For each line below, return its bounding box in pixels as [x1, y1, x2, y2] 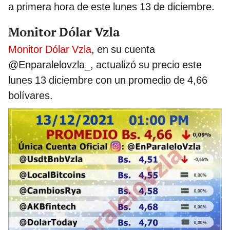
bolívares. [8, 89, 53, 102]
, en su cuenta [91, 43, 155, 56]
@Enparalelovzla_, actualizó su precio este [8, 59, 202, 71]
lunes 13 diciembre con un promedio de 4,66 [8, 74, 207, 87]
